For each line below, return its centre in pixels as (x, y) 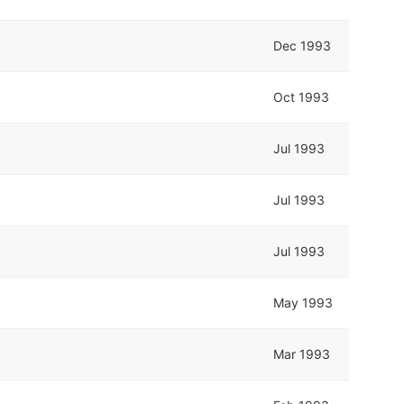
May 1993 (303, 302)
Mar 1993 (302, 353)
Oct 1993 (302, 96)
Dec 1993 (303, 45)
